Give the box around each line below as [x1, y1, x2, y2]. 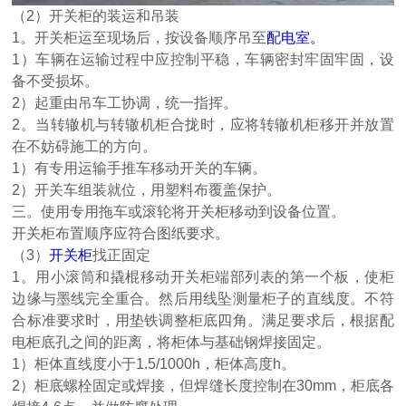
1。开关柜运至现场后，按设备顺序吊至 [12, 30, 267, 46]
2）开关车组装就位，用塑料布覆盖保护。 [12, 182, 282, 198]
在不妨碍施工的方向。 [12, 139, 158, 155]
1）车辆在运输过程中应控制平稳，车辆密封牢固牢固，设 [12, 52, 394, 68]
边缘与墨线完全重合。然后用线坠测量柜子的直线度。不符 [12, 291, 394, 307]
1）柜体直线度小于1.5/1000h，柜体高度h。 [12, 356, 296, 372]
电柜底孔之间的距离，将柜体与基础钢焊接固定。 [12, 334, 332, 351]
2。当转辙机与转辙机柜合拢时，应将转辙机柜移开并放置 [12, 117, 394, 133]
